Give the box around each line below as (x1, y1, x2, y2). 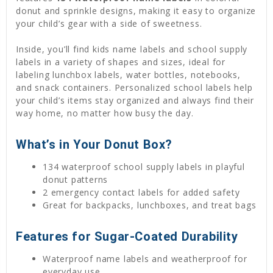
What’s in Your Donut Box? (16, 137, 172, 152)
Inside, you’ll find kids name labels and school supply (16, 43, 248, 55)
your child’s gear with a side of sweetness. (16, 18, 202, 30)
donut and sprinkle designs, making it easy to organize (16, 5, 257, 17)
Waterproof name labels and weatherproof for (43, 253, 247, 264)
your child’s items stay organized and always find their (16, 94, 254, 107)
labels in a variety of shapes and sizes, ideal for (16, 56, 225, 68)
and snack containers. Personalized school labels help (16, 82, 253, 94)
